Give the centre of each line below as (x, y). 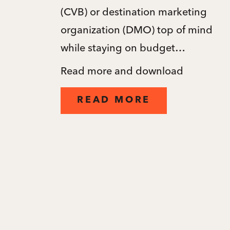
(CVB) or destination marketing (134, 11)
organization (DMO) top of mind (137, 29)
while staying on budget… (123, 47)
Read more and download (122, 70)
